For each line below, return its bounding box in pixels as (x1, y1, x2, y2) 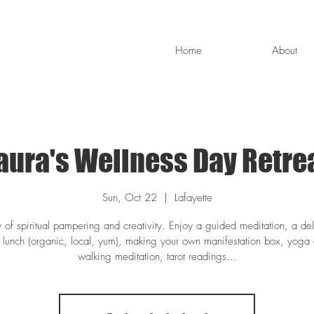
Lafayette (174, 190, 212, 205)
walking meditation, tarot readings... (77, 249, 237, 264)
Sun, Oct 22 (102, 190, 157, 205)
